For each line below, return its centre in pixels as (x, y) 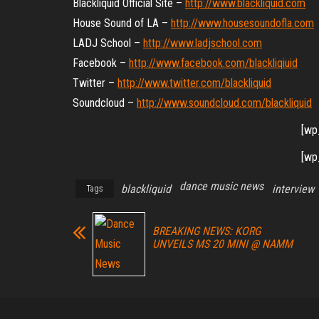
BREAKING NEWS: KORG (206, 231)
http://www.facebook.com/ (189, 63)
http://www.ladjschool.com (203, 43)
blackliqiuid (273, 63)
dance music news (221, 186)
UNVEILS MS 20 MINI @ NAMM (223, 244)
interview (293, 189)
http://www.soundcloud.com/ (201, 103)
